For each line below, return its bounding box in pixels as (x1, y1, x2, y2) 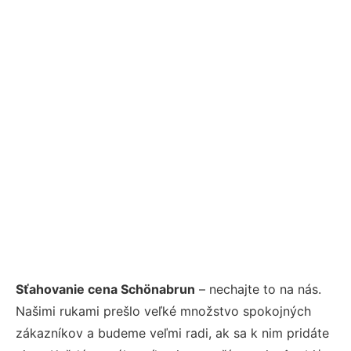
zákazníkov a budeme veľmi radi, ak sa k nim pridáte (16, 325, 329, 342)
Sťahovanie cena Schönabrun (16, 281, 195, 298)
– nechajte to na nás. (195, 281, 321, 298)
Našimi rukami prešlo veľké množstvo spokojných (16, 303, 311, 320)
